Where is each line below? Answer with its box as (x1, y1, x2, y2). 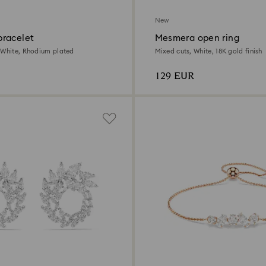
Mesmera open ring (154, 34, 239, 43)
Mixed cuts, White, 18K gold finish (154, 48, 262, 55)
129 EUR (154, 69, 194, 84)
